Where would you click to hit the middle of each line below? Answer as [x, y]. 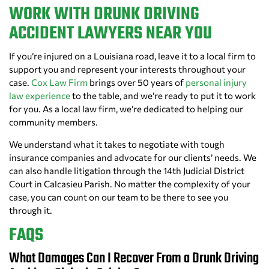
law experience [40, 96]
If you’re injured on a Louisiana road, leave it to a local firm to [132, 56]
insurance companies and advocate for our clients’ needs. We [133, 158]
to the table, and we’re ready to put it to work [163, 96]
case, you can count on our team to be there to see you [119, 197]
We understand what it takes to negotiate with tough [117, 144]
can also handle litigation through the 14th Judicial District [127, 171]
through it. [31, 210]
